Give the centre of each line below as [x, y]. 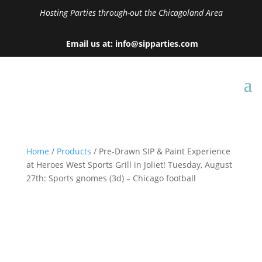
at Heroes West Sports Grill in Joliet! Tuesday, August [129, 165]
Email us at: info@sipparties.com [131, 44]
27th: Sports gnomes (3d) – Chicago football [111, 178]
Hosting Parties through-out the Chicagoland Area [131, 13]
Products [74, 151]
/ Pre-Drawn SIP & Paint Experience [161, 151]
